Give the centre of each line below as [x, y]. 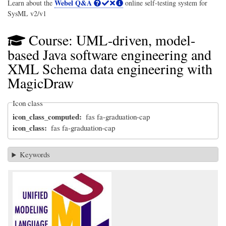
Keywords [35, 155]
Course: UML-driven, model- [112, 40]
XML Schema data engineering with [110, 68]
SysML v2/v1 [27, 14]
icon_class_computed [46, 117]
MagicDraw [41, 82]
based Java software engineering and [109, 54]
